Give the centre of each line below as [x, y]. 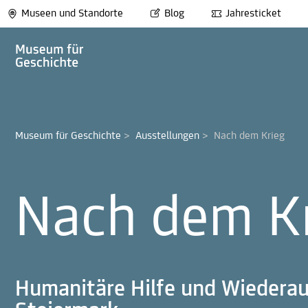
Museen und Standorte [72, 14]
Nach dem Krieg [249, 136]
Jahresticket [253, 14]
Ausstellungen [167, 136]
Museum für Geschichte [68, 136]
